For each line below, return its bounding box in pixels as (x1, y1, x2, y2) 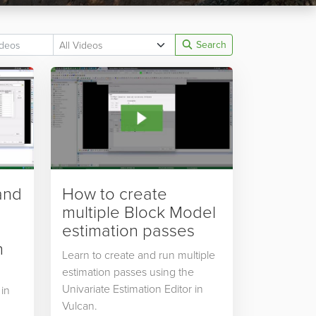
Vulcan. (61, 298, 97, 314)
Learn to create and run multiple (61, 247, 215, 263)
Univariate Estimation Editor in (61, 281, 203, 297)
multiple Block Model (61, 200, 216, 224)
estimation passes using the (61, 264, 194, 280)
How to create (61, 181, 167, 205)
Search (193, 37, 226, 51)
